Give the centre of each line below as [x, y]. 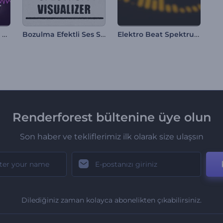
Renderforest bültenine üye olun [111, 117]
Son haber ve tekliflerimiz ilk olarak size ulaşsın [111, 136]
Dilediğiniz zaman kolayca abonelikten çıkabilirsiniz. [111, 200]
